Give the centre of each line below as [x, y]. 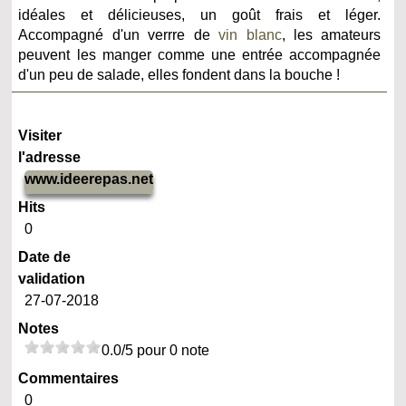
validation [52, 278]
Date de [45, 256]
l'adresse [50, 157]
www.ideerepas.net [89, 179]
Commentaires [69, 378]
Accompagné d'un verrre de [119, 34]
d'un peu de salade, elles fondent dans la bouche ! [179, 74]
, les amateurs [331, 34]
